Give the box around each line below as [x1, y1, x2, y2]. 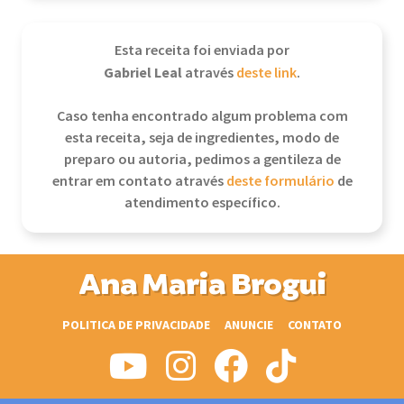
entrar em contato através [51, 172, 226, 191]
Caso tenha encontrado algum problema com [56, 107, 348, 126]
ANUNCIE [225, 317, 273, 334]
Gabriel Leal [104, 63, 185, 83]
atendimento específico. [124, 194, 280, 213]
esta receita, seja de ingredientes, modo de [65, 129, 339, 148]
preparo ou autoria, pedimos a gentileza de [63, 151, 341, 170]
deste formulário [225, 172, 335, 191]
